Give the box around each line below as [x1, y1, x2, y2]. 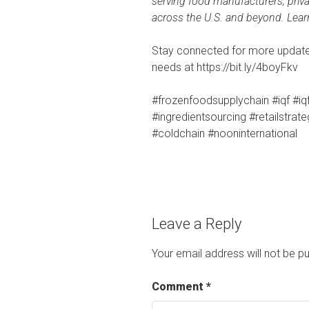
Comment [152, 280, 206, 294]
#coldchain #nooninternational [152, 126, 297, 140]
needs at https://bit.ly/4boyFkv [152, 60, 298, 74]
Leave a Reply [152, 215, 241, 232]
